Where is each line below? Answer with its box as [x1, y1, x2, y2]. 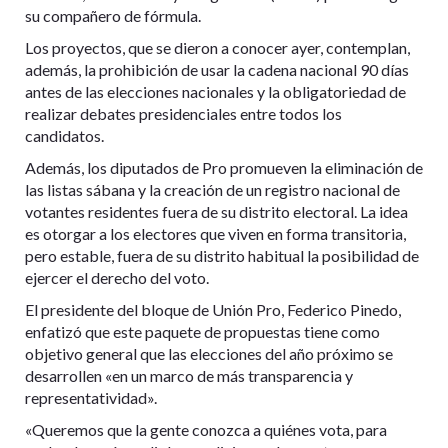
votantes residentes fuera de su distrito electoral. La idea [25, 202, 408, 222]
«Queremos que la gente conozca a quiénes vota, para [25, 420, 387, 440]
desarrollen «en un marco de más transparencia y [25, 366, 353, 386]
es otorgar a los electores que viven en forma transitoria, [25, 224, 406, 244]
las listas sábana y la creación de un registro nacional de [25, 180, 400, 200]
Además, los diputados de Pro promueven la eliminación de [25, 158, 423, 178]
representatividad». [25, 388, 157, 408]
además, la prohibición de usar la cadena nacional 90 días [25, 60, 409, 80]
